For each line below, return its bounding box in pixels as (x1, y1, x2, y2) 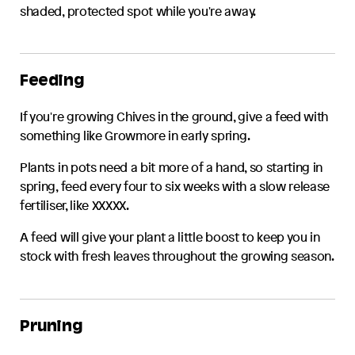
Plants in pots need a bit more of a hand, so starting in (20, 158, 323, 177)
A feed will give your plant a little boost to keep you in (20, 228, 320, 246)
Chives (116, 108, 155, 126)
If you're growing (20, 108, 117, 126)
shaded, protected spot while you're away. (20, 2, 256, 20)
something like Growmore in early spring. (20, 127, 250, 145)
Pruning (20, 319, 82, 336)
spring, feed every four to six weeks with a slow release (20, 177, 330, 196)
